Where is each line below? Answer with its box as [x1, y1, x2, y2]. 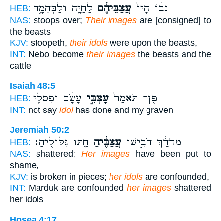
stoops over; [31, 15, 85, 26]
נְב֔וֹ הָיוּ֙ [131, 2, 168, 15]
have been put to [130, 149, 212, 159]
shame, [10, 160, 39, 171]
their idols [70, 38, 108, 48]
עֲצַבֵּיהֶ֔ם [93, 2, 131, 15]
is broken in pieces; [28, 172, 109, 182]
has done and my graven [73, 105, 173, 115]
